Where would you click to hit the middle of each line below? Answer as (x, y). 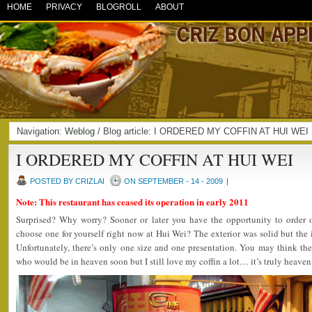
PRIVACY (64, 7)
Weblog (80, 131)
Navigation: (41, 131)
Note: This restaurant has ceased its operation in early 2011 (132, 202)
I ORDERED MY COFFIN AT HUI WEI (155, 159)
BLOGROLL (119, 7)
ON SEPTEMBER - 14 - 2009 (173, 181)
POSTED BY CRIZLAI (67, 181)
